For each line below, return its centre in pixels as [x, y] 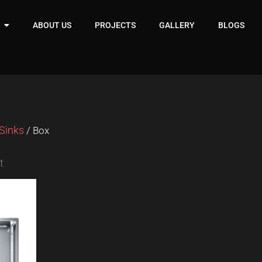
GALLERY [177, 25]
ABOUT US [52, 25]
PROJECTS [116, 25]
